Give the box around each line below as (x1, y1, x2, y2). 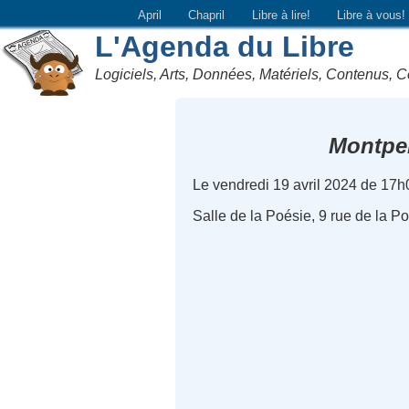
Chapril (188, 7, 225, 22)
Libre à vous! (337, 7, 406, 22)
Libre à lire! (251, 7, 310, 22)
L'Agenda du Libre (95, 29, 355, 63)
